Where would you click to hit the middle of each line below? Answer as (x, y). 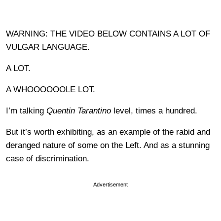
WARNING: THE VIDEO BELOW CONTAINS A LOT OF (108, 34)
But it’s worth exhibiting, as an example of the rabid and (108, 132)
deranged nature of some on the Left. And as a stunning (108, 145)
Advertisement (110, 184)
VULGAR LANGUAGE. (48, 47)
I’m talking (26, 110)
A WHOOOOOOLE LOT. (51, 89)
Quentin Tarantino (79, 110)
